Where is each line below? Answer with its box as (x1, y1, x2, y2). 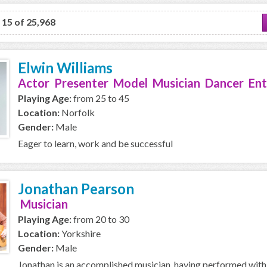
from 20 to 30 (72, 213, 129, 225)
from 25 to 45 (72, 92, 129, 104)
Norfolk (60, 107, 95, 118)
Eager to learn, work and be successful (18, 138, 173, 149)
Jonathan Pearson (18, 180, 134, 197)
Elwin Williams (18, 59, 113, 76)
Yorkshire (60, 228, 101, 239)
